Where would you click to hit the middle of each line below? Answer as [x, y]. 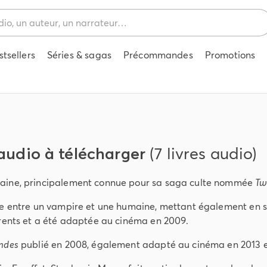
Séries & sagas [79, 55]
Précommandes [158, 55]
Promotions [230, 55]
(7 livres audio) [204, 153]
